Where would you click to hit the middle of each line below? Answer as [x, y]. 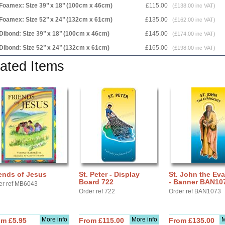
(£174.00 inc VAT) [192, 34]
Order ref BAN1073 [195, 191]
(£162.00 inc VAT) [192, 20]
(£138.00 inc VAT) [192, 6]
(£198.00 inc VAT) [192, 48]
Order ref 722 [97, 191]
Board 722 [96, 182]
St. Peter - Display [109, 174]
